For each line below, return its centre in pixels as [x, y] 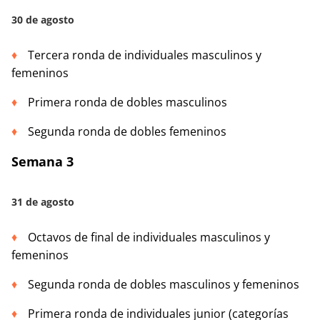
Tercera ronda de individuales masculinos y [145, 55]
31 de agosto [43, 202]
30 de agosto [43, 20]
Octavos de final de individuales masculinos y [149, 237]
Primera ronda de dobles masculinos [127, 102]
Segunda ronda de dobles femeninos [127, 132]
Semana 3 [42, 162]
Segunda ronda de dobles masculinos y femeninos [164, 285]
